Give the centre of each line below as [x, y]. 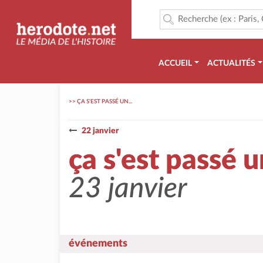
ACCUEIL [175, 63]
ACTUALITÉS [231, 63]
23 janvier [128, 188]
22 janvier [100, 131]
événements [98, 244]
